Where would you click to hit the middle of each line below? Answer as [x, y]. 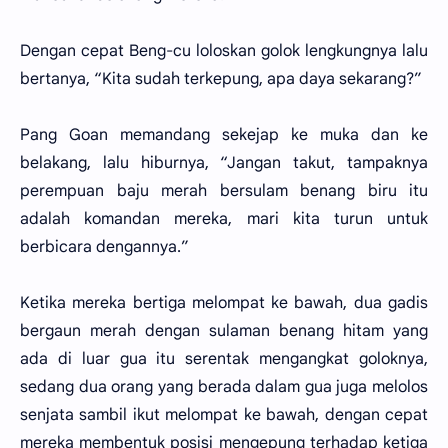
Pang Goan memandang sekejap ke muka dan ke [224, 135]
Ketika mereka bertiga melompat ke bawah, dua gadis [224, 303]
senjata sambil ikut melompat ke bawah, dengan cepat [224, 415]
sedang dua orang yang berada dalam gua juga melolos [224, 387]
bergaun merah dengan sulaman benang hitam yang [224, 331]
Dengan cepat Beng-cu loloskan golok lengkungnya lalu [224, 51]
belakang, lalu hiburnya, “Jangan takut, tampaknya [224, 163]
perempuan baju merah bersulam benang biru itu [224, 191]
